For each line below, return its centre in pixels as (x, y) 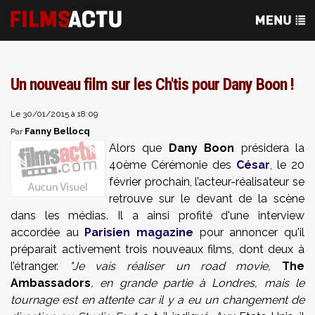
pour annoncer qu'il (249, 232)
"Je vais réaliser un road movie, (176, 266)
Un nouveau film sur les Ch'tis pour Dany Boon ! (152, 84)
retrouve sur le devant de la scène (207, 199)
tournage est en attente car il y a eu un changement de (157, 300)
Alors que (139, 148)
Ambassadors (51, 283)
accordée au (48, 232)
